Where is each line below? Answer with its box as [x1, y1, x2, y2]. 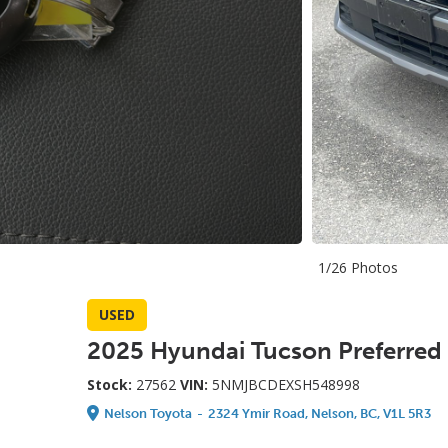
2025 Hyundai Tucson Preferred [87, 336, 442, 365]
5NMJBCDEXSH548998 [212, 375, 360, 394]
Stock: [87, 375, 136, 394]
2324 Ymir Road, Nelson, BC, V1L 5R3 [208, 406, 431, 421]
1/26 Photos [318, 258, 398, 277]
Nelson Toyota [104, 406, 192, 421]
